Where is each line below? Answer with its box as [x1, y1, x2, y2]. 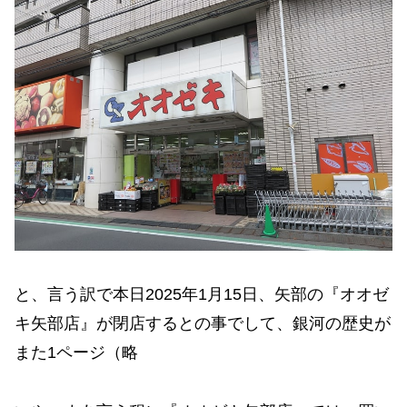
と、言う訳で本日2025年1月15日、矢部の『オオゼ [15, 285, 389, 304]
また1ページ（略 [15, 343, 138, 362]
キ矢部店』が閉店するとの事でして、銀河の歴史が [15, 314, 391, 333]
